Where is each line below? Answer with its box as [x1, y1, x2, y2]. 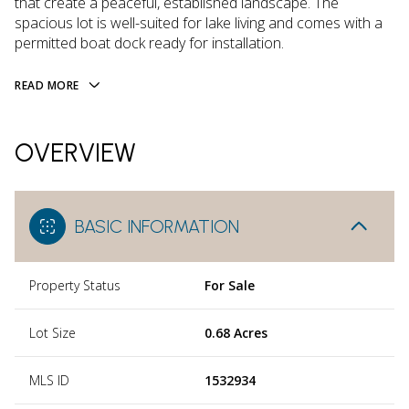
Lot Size [29, 323, 76, 341]
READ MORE [15, 78, 79, 93]
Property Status [29, 276, 121, 294]
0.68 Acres [204, 323, 267, 341]
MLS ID [29, 371, 69, 389]
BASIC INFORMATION [75, 215, 239, 237]
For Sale [204, 276, 255, 294]
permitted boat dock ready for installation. [15, 33, 284, 53]
